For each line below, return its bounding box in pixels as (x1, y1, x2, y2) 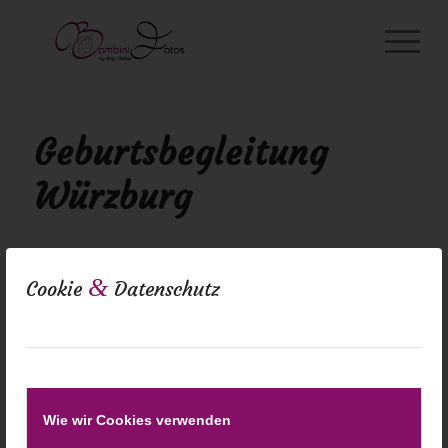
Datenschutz (108, 276, 220, 301)
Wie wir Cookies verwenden (43, 412, 231, 428)
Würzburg (33, 175, 192, 218)
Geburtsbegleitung (33, 131, 328, 174)
